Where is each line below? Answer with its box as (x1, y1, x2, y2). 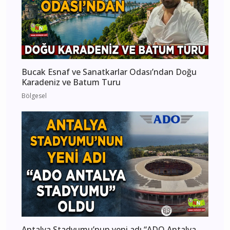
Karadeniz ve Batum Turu (22, 76, 121, 88)
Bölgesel (22, 91, 47, 101)
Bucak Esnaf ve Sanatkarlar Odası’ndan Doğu (22, 66, 197, 78)
